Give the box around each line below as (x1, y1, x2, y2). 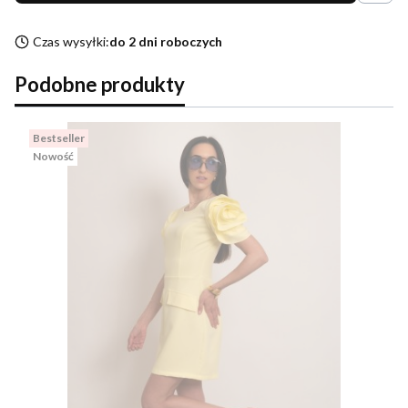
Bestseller (33, 131, 85, 146)
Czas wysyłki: (33, 34, 109, 50)
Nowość (33, 149, 74, 164)
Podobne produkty (15, 72, 185, 97)
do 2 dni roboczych (109, 34, 222, 50)
